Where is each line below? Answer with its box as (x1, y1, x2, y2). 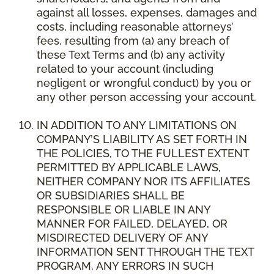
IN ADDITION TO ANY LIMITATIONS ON (37, 119, 237, 132)
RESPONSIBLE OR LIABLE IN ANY (37, 203, 210, 217)
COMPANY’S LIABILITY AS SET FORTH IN (37, 133, 247, 146)
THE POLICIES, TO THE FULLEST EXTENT (37, 147, 249, 160)
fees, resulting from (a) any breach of (37, 34, 229, 48)
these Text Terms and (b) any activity (37, 48, 225, 62)
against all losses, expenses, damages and (37, 6, 257, 20)
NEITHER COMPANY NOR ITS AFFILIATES (37, 175, 250, 188)
